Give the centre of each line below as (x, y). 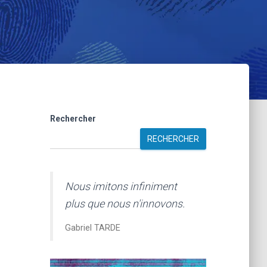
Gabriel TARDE (92, 228)
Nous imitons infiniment (121, 186)
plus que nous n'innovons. (125, 203)
